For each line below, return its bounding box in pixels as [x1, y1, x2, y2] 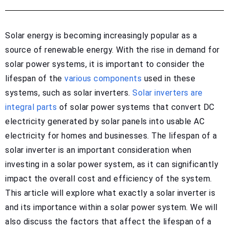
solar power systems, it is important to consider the [5, 59, 204, 69]
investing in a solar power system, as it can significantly [5, 159, 218, 169]
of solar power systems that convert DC [57, 102, 215, 112]
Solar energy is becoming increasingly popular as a [5, 30, 197, 40]
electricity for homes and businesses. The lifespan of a [5, 130, 217, 141]
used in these [142, 73, 195, 83]
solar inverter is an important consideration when [5, 145, 192, 155]
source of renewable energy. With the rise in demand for [5, 44, 220, 55]
